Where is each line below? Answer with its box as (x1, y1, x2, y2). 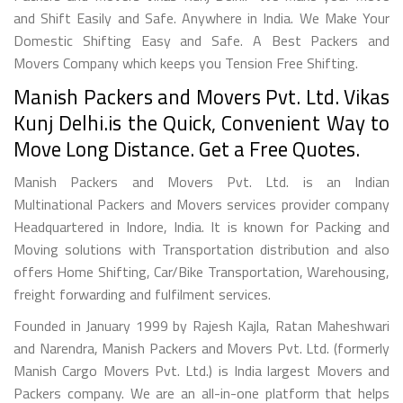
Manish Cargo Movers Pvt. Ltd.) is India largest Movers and (13, 359, 390, 381)
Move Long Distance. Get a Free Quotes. (13, 132, 360, 165)
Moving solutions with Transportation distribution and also (13, 237, 390, 260)
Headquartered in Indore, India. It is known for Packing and (13, 215, 390, 237)
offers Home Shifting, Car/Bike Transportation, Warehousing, (13, 260, 390, 282)
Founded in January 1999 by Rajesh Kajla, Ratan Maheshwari (13, 314, 390, 336)
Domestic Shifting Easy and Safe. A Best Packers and (13, 29, 390, 51)
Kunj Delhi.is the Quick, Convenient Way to (13, 106, 390, 139)
